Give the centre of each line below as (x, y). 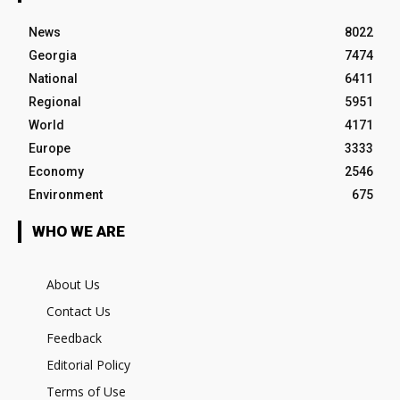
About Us (73, 284)
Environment (66, 194)
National (53, 78)
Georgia (53, 55)
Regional (55, 101)
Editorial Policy (88, 364)
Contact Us (79, 311)
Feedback (74, 337)
